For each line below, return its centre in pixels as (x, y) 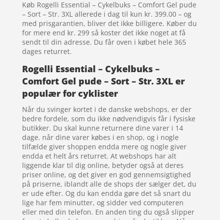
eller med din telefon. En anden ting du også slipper (108, 212)
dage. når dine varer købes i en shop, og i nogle (100, 137)
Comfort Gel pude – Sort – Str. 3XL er (103, 81)
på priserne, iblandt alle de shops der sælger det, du (109, 184)
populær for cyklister (70, 94)
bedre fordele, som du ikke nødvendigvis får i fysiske (109, 119)
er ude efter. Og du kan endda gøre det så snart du (106, 193)
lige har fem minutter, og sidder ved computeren (103, 203)
